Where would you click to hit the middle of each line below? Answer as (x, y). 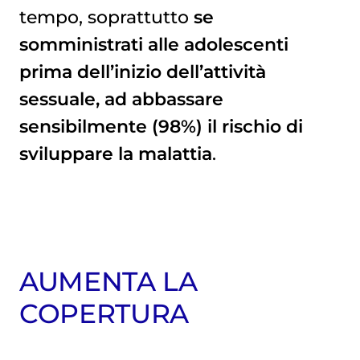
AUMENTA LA (108, 282)
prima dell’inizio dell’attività (142, 72)
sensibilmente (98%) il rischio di (161, 127)
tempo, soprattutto (106, 17)
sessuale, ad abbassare (121, 99)
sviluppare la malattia (115, 154)
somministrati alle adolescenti (153, 45)
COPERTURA (104, 314)
